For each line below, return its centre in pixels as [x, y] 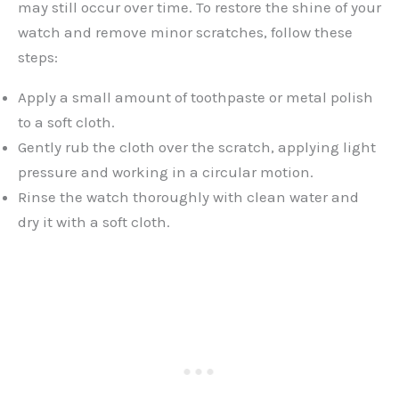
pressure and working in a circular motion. [166, 172]
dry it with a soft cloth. [94, 222]
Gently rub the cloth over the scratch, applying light [197, 147]
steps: [38, 57]
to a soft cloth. [66, 122]
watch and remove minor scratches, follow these [185, 33]
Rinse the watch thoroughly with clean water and [188, 197]
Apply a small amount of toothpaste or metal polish [195, 98]
